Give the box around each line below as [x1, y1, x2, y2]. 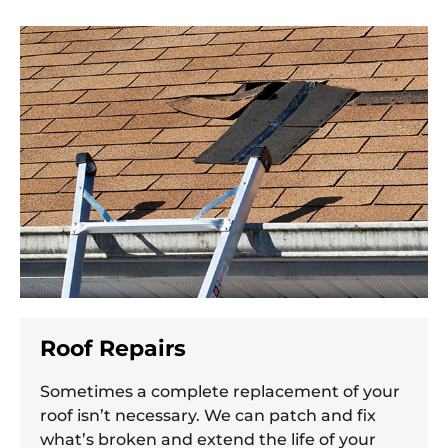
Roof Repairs [40, 335, 186, 363]
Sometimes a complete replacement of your [40, 382, 400, 402]
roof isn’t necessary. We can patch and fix [40, 406, 376, 426]
